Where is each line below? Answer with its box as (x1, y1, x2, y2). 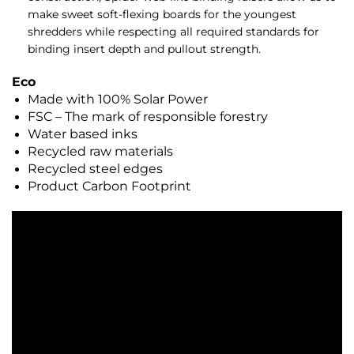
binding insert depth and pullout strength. (28, 42, 261, 57)
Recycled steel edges (28, 161, 163, 177)
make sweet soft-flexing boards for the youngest (28, 7, 296, 22)
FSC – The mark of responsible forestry (28, 109, 268, 125)
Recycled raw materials (28, 144, 173, 160)
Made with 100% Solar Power (28, 92, 208, 107)
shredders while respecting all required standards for (28, 24, 319, 40)
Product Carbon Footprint (28, 179, 191, 194)
